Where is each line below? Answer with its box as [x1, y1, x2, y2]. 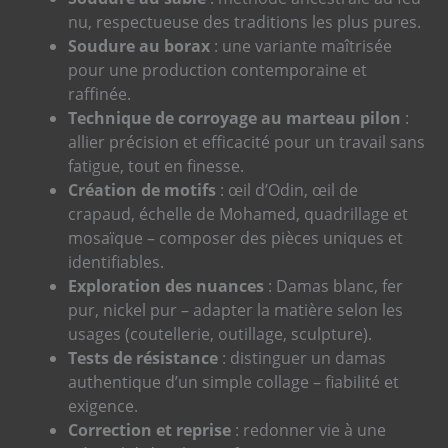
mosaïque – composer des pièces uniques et [68, 227, 403, 250]
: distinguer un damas [218, 347, 386, 370]
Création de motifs [68, 179, 216, 202]
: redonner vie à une [231, 419, 386, 442]
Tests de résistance [68, 347, 218, 370]
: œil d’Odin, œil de [216, 179, 358, 202]
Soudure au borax [68, 35, 210, 58]
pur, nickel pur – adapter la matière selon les [68, 299, 403, 322]
